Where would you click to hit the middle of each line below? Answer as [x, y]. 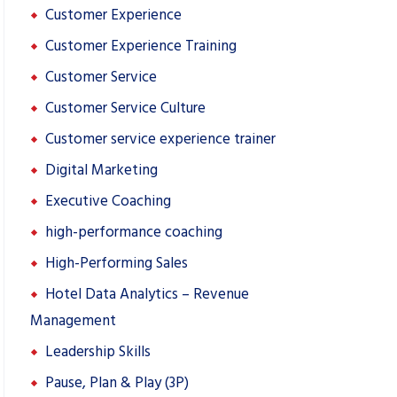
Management [73, 321]
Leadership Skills [98, 352]
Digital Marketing [101, 170]
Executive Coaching [108, 201]
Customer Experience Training [141, 46]
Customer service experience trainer [160, 139]
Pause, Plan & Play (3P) [117, 383]
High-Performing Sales [117, 263]
